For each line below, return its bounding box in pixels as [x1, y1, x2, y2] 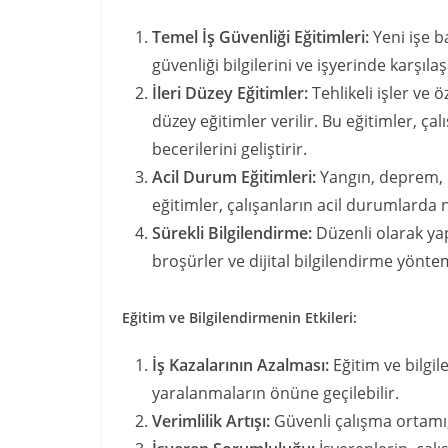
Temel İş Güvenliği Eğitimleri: [152, 26, 369, 48]
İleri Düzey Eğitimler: [152, 82, 308, 104]
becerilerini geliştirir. [152, 138, 307, 160]
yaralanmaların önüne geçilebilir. [152, 382, 399, 404]
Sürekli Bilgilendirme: [152, 222, 312, 244]
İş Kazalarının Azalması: [152, 354, 329, 376]
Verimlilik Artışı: [152, 410, 270, 432]
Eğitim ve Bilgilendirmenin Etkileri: [122, 308, 357, 327]
